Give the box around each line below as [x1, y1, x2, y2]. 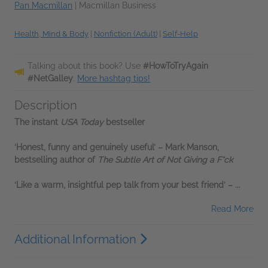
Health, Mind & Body [14, 29, 89, 38]
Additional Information [14, 232, 139, 246]
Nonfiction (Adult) [94, 29, 157, 38]
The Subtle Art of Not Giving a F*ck [98, 154, 233, 165]
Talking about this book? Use [28, 60, 143, 71]
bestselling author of [14, 154, 98, 165]
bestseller [103, 117, 145, 127]
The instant [14, 117, 60, 127]
